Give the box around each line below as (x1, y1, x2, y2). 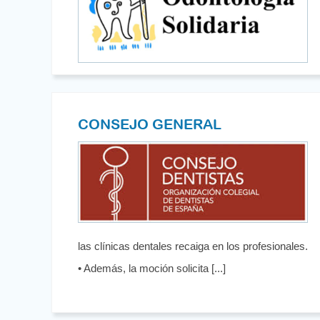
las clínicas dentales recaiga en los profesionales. (78, 239, 308, 252)
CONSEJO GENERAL (78, 115, 221, 132)
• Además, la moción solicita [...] (78, 261, 226, 274)
